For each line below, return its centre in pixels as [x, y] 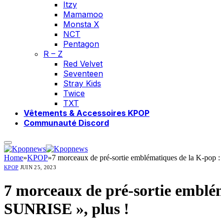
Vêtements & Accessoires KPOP [87, 113]
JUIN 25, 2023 [38, 167]
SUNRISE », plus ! [67, 209]
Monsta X [81, 24]
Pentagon [81, 44]
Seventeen [83, 74]
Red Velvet [83, 64]
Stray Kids [82, 83]
